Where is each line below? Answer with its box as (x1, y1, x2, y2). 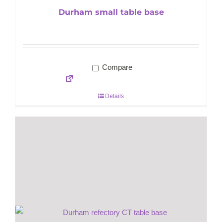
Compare (100, 63, 132, 72)
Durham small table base (58, 7, 164, 17)
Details (105, 93, 124, 100)
